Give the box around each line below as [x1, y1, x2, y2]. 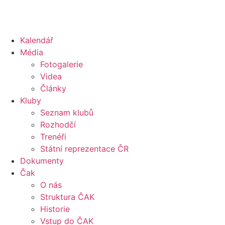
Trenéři [40, 132, 66, 142]
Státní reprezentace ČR [40, 144, 129, 154]
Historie [40, 204, 70, 214]
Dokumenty [20, 156, 64, 166]
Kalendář [20, 35, 53, 45]
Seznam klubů [40, 107, 93, 118]
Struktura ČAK [40, 192, 94, 202]
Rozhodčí [40, 120, 76, 130]
